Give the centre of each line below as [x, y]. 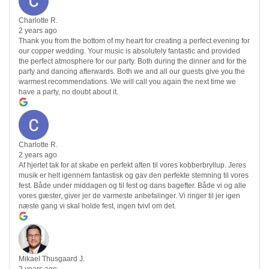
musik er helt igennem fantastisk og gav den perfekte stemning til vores [134, 176]
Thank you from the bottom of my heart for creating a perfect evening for [134, 41]
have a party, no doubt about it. [68, 92]
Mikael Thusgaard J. [52, 259]
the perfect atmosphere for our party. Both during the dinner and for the [133, 62]
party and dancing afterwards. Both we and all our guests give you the [132, 72]
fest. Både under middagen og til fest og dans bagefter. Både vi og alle [132, 186]
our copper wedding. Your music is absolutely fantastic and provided [129, 51]
